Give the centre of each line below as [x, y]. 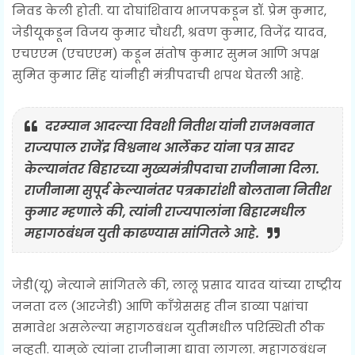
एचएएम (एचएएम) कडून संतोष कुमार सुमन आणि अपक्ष [166, 53]
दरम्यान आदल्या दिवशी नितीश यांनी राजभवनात [179, 126]
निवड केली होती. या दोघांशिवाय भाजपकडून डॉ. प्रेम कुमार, [169, 10]
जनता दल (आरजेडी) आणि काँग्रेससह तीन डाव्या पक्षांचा [160, 306]
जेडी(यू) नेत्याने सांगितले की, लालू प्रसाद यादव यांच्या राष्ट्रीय [177, 284]
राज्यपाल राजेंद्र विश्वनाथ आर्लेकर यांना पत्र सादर [159, 147]
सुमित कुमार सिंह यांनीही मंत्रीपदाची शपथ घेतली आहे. [158, 74]
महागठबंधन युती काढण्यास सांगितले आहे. [142, 233]
